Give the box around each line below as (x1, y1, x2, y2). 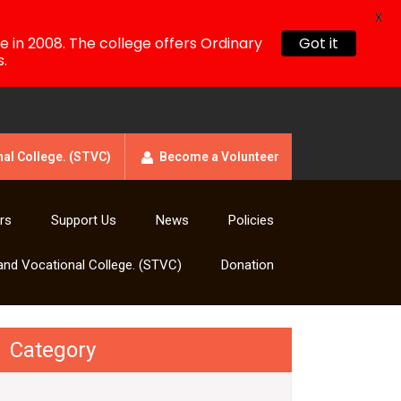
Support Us (51, 212, 116, 228)
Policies (228, 212, 274, 228)
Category (10, 337, 96, 363)
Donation (221, 257, 274, 273)
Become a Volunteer (159, 149, 279, 164)
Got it (299, 33, 338, 54)
